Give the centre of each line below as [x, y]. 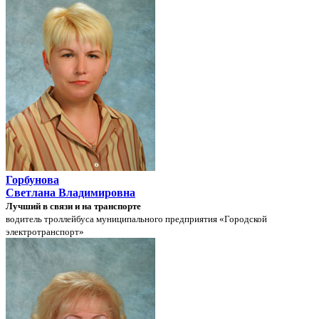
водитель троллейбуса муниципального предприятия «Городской [136, 219]
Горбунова [32, 179]
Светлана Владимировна [70, 192]
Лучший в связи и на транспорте [73, 206]
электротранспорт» [45, 231]
